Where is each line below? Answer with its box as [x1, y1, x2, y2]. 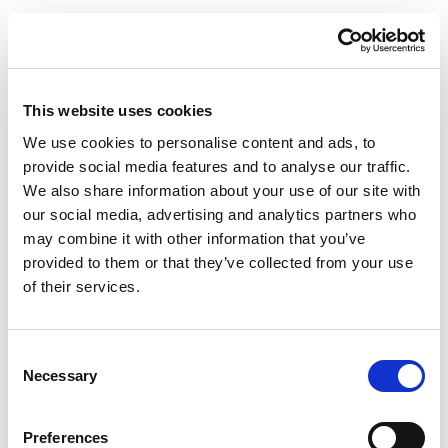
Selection [7, 370, 68, 388]
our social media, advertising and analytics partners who [23, 205, 416, 223]
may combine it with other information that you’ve [23, 229, 366, 247]
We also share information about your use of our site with [23, 181, 421, 199]
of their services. [23, 277, 140, 295]
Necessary [23, 366, 97, 384]
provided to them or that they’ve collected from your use [23, 253, 413, 271]
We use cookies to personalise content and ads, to [23, 133, 376, 151]
